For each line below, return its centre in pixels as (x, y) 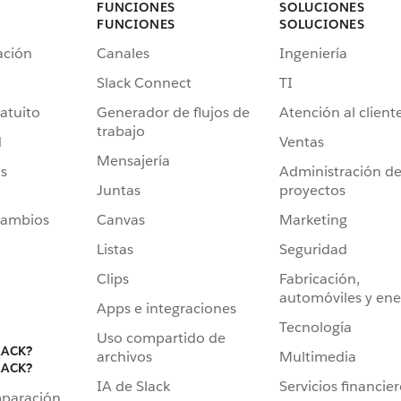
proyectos (312, 191)
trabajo (121, 132)
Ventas (302, 142)
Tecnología (316, 328)
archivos (124, 357)
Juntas (119, 191)
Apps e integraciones (166, 309)
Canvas (121, 220)
